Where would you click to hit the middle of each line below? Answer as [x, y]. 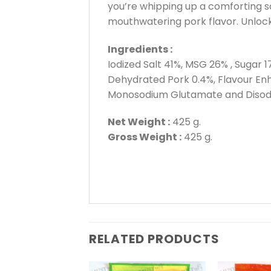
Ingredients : [140, 49]
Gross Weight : [145, 137]
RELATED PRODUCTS [154, 239]
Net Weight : [139, 122]
